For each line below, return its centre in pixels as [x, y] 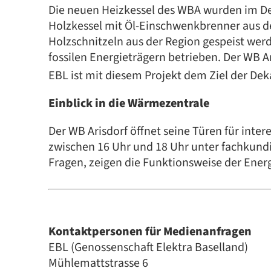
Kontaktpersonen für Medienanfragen [150, 232]
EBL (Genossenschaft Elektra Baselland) [148, 247]
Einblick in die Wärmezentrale [129, 103]
